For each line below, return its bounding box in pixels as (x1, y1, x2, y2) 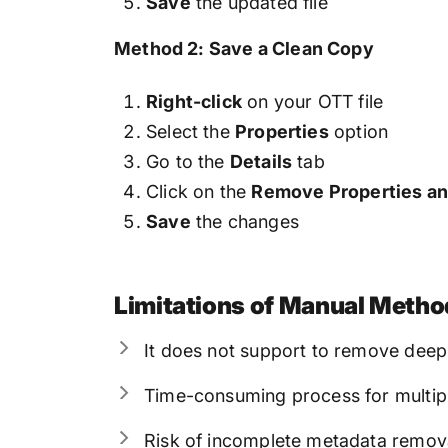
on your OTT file (241, 90, 384, 112)
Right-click (146, 90, 242, 112)
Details (229, 150, 293, 172)
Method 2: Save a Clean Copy (114, 38, 374, 60)
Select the (146, 120, 235, 142)
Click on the (146, 180, 252, 202)
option (328, 120, 389, 142)
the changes (190, 210, 299, 232)
